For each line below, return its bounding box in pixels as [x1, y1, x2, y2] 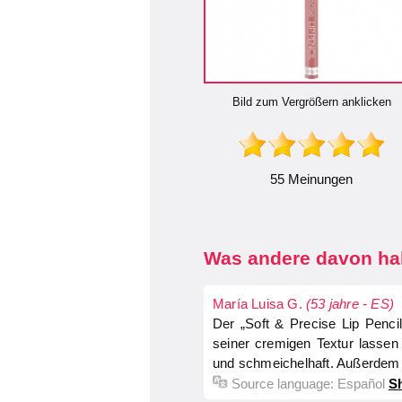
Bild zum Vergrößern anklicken [232, 95, 391, 109]
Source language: [232, 376, 337, 391]
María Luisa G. [213, 296, 306, 311]
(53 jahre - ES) [306, 296, 394, 311]
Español [337, 376, 385, 391]
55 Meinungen [270, 171, 353, 187]
